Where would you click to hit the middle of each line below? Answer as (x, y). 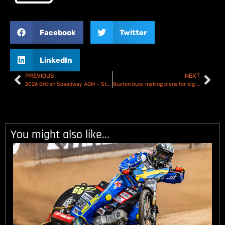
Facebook (58, 32)
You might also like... (60, 135)
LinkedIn (56, 60)
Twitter (133, 32)
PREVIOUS (39, 76)
